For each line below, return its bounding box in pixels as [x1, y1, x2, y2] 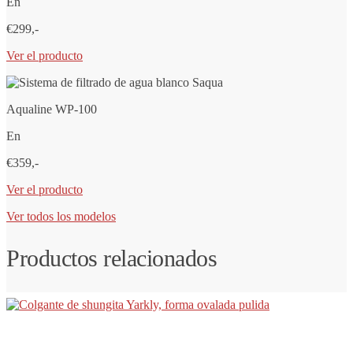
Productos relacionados [6, 245, 217, 272]
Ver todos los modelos [6, 210, 116, 224]
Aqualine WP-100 [6, 102, 97, 117]
